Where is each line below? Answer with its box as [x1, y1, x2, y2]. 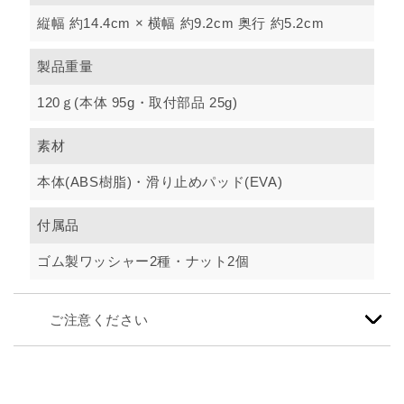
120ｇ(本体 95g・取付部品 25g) [37, 95, 238, 111]
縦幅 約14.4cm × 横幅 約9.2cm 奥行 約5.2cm [37, 15, 325, 32]
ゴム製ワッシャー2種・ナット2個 [37, 253, 250, 270]
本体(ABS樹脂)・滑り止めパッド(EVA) [37, 174, 283, 190]
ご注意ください [50, 312, 149, 328]
